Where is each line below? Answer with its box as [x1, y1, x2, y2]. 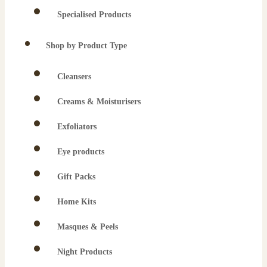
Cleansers [57, 72, 91, 81]
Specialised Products [57, 10, 131, 19]
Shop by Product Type [46, 41, 127, 50]
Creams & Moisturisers [57, 97, 141, 106]
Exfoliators [57, 122, 97, 131]
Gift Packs [57, 172, 95, 181]
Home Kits [57, 197, 96, 206]
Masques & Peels [57, 222, 118, 231]
